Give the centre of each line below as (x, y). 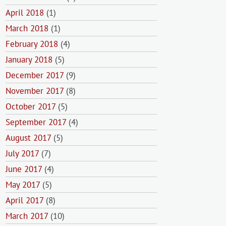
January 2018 (29, 60)
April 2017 (24, 200)
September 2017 (36, 122)
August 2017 (28, 138)
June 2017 (24, 169)
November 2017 (35, 91)
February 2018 (32, 44)
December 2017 (35, 75)
